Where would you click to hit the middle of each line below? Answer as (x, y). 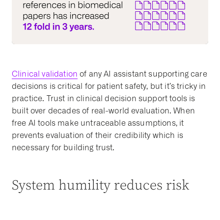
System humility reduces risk (101, 185)
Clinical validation (45, 74)
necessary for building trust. (63, 147)
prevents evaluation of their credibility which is (97, 135)
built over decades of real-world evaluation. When (103, 110)
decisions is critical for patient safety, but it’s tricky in (109, 86)
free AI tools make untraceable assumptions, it (98, 123)
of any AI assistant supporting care (142, 74)
